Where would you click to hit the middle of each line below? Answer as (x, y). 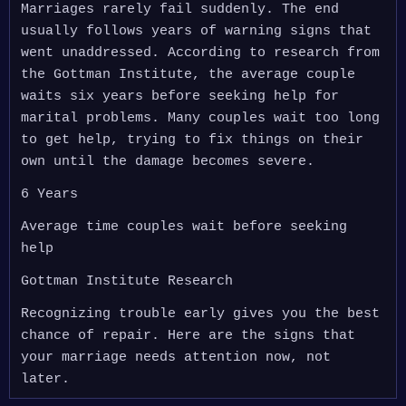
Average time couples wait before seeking (184, 227)
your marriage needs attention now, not (176, 358)
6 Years (49, 194)
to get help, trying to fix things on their (192, 140)
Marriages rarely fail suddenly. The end (180, 10)
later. (45, 379)
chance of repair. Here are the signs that (188, 336)
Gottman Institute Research (127, 281)
